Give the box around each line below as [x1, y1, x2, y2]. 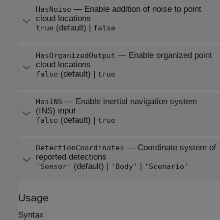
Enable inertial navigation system [75, 97, 197, 107]
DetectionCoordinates [35, 144, 124, 152]
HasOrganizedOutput [35, 52, 115, 60]
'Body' [110, 163, 137, 171]
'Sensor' [35, 163, 71, 171]
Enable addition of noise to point [84, 4, 201, 14]
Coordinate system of [137, 143, 216, 153]
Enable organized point [128, 51, 212, 60]
